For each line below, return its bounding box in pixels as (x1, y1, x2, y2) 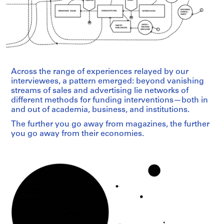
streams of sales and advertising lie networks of (11, 87, 188, 95)
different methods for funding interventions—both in (11, 96, 208, 105)
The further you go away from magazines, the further (11, 120, 209, 129)
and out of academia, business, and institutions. (11, 106, 189, 114)
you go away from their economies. (11, 130, 144, 138)
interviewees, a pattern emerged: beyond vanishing (11, 77, 204, 86)
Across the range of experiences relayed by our (11, 68, 188, 76)
